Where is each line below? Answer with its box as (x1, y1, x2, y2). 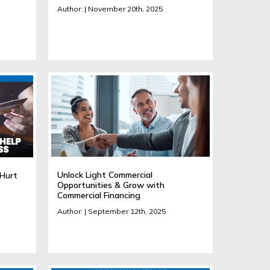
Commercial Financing (57, 190, 140, 201)
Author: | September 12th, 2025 (57, 207, 166, 216)
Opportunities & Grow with (57, 180, 165, 191)
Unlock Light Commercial (57, 169, 152, 181)
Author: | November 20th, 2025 (57, 4, 163, 13)
